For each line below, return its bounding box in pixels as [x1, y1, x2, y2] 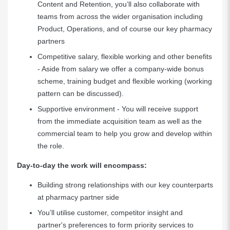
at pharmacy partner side [37, 193, 119, 201]
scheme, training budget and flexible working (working [37, 77, 212, 85]
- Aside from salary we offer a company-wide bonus [37, 65, 204, 73]
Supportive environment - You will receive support [37, 105, 198, 113]
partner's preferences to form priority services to [37, 221, 194, 229]
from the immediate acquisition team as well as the [37, 117, 202, 125]
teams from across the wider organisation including [37, 12, 203, 21]
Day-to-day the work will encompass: [17, 161, 149, 169]
